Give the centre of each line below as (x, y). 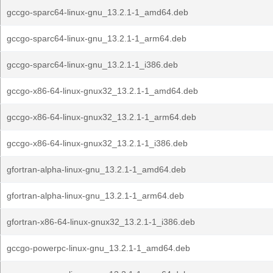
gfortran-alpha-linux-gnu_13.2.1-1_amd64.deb (96, 169)
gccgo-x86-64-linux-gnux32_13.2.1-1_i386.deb (97, 143)
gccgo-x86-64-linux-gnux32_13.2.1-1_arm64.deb (101, 117)
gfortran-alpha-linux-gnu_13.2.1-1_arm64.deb (95, 196)
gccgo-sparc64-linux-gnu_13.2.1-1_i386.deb (92, 65)
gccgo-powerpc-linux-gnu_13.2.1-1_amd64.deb (98, 248)
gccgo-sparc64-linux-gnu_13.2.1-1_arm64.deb (97, 38)
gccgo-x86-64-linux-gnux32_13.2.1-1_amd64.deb (102, 91)
